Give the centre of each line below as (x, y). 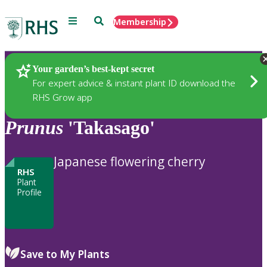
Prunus (34, 128)
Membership (140, 22)
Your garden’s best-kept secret (93, 69)
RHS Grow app (62, 97)
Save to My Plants (65, 254)
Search (108, 20)
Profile (29, 192)
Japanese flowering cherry (129, 161)
